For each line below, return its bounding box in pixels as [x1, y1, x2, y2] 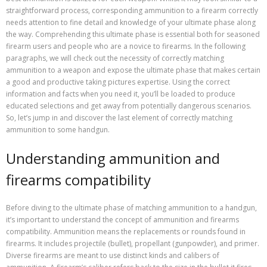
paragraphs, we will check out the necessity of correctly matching [6, 52, 224, 63]
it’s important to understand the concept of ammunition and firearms [6, 214, 239, 225]
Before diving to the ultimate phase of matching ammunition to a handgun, [6, 202, 257, 213]
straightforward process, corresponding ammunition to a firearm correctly [6, 5, 258, 15]
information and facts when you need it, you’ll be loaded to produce [6, 88, 235, 99]
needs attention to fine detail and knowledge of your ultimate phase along [6, 17, 256, 27]
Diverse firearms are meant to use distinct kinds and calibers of [6, 250, 219, 260]
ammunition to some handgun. [6, 124, 110, 135]
